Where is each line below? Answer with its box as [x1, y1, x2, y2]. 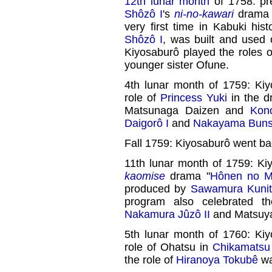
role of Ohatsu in [124, 241, 212, 254]
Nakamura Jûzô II [124, 208, 210, 221]
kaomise [124, 170, 165, 183]
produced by [124, 183, 191, 195]
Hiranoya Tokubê [176, 254, 258, 267]
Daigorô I [124, 117, 169, 130]
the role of [124, 254, 176, 267]
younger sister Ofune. [124, 59, 229, 72]
